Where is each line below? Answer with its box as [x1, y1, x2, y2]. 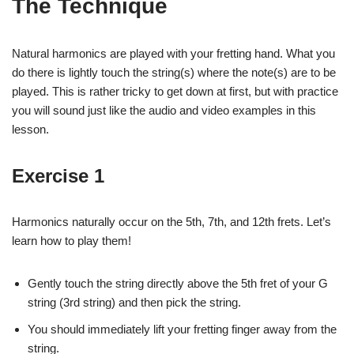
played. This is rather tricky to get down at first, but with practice [12, 84, 338, 98]
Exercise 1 [12, 164, 104, 186]
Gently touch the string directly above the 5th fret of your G [28, 276, 328, 290]
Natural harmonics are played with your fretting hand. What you [12, 46, 335, 60]
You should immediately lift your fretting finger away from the [28, 322, 337, 336]
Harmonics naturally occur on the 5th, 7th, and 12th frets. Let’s [12, 214, 331, 228]
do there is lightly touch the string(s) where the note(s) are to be [12, 65, 336, 79]
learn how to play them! [12, 233, 131, 247]
